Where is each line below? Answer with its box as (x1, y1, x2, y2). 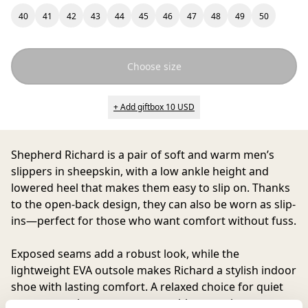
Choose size (126, 60, 181, 73)
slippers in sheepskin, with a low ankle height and (11, 164, 269, 179)
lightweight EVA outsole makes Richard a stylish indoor (11, 263, 296, 278)
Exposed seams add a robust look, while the (11, 246, 239, 261)
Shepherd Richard (11, 147, 104, 162)
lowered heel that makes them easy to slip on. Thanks (11, 180, 290, 195)
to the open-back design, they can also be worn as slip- (11, 197, 296, 212)
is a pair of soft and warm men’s (104, 147, 274, 162)
